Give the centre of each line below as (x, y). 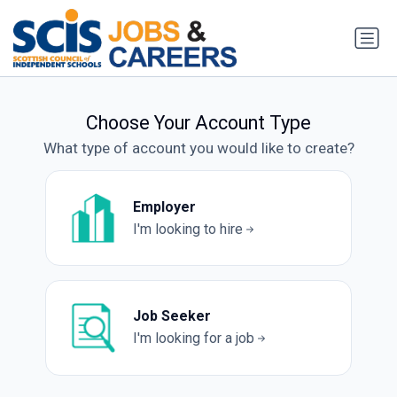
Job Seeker (171, 316)
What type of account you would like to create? (198, 148)
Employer (164, 206)
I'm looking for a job (193, 339)
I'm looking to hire (187, 229)
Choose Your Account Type (198, 123)
